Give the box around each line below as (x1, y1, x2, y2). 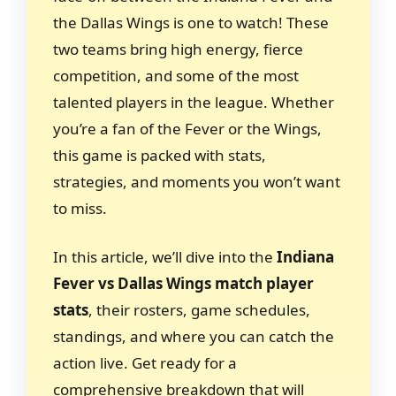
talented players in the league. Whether (53, 91, 334, 112)
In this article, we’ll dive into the (53, 247, 277, 267)
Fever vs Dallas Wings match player (53, 273, 314, 293)
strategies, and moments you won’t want (53, 171, 340, 192)
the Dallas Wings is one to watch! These (53, 11, 329, 33)
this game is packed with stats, (53, 144, 266, 165)
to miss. (53, 197, 107, 218)
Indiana (277, 247, 334, 267)
